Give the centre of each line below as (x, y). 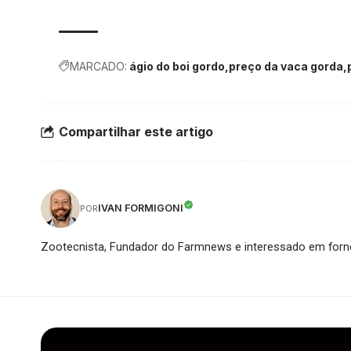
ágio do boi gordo (177, 66)
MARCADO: (99, 66)
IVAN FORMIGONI (141, 208)
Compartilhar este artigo (136, 132)
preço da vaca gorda (286, 66)
